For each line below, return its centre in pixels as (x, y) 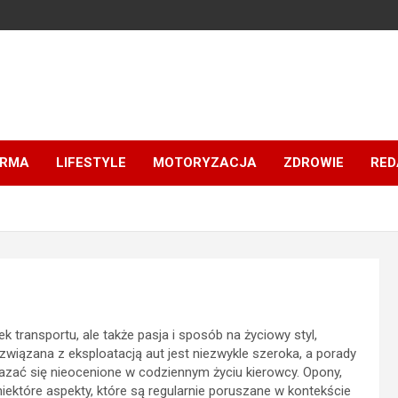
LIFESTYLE (91, 162)
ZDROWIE (314, 162)
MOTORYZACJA (205, 162)
